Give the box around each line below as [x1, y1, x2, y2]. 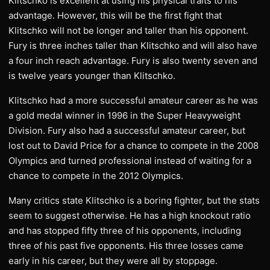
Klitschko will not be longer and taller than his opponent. [8, 25, 248, 36]
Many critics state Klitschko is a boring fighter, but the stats [8, 195, 260, 206]
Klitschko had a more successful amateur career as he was [8, 95, 258, 106]
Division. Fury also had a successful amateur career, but [8, 125, 245, 136]
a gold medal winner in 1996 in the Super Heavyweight [8, 110, 240, 121]
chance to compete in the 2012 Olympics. [8, 170, 183, 181]
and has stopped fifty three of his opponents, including [8, 225, 241, 236]
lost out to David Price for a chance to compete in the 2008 [8, 140, 259, 151]
